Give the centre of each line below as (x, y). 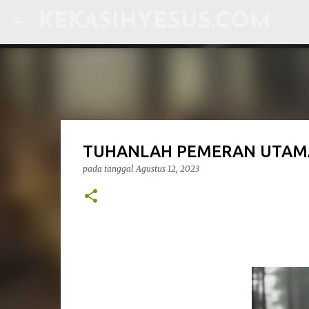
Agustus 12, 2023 (167, 169)
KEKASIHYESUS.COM (154, 22)
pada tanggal (109, 169)
